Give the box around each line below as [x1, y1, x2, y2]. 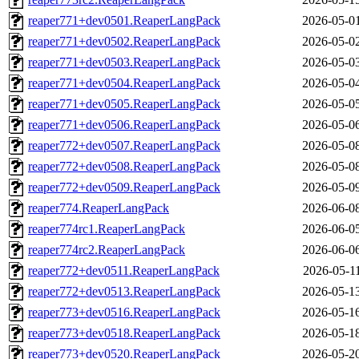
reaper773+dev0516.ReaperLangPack [28, 305, 220, 320]
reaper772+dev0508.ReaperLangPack [28, 159, 220, 174]
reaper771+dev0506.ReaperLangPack [28, 118, 220, 132]
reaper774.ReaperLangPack [28, 201, 169, 216]
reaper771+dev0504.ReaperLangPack [28, 76, 220, 91]
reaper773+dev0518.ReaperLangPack [28, 326, 220, 341]
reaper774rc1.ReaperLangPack [28, 222, 185, 236]
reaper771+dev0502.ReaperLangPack [28, 34, 220, 49]
